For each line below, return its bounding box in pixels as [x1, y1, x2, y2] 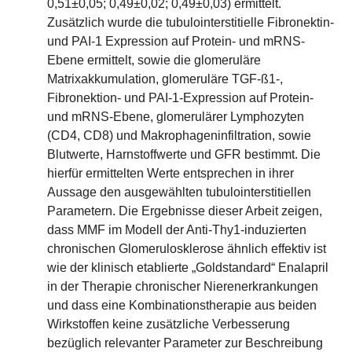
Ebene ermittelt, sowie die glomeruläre [47, 53, 261, 67]
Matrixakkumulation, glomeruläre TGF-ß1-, [47, 72, 283, 86]
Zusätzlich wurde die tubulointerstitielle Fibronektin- [47, 16, 334, 29]
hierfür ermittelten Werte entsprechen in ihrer [47, 167, 294, 180]
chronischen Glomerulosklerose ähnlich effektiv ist [47, 242, 326, 255]
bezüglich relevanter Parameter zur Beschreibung [47, 336, 323, 350]
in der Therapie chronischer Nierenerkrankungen [47, 280, 318, 293]
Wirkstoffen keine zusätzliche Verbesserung [47, 317, 290, 331]
